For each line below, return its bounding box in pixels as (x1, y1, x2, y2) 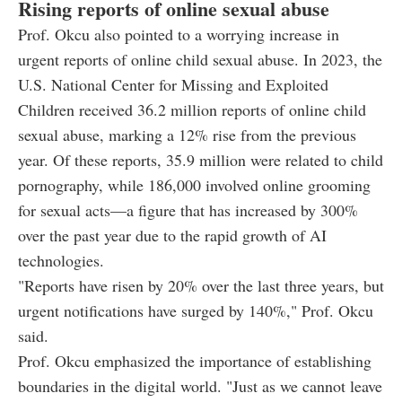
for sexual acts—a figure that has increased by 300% (18, 198, 358, 221)
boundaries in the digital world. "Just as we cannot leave (18, 374, 382, 397)
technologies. (18, 249, 104, 271)
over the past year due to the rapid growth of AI (18, 223, 327, 246)
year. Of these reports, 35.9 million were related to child (18, 148, 383, 170)
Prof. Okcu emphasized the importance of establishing (18, 349, 371, 371)
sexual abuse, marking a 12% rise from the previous (18, 123, 356, 145)
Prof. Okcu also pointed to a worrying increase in (18, 22, 339, 45)
